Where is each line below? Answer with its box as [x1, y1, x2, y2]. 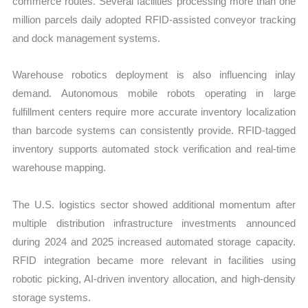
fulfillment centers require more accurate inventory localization [12, 106, 296, 118]
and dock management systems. [12, 32, 161, 45]
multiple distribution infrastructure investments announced [12, 217, 296, 229]
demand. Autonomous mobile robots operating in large [12, 87, 296, 100]
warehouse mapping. [12, 162, 107, 174]
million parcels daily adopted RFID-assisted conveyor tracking [12, 14, 296, 26]
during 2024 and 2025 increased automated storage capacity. [12, 235, 296, 247]
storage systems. [12, 291, 91, 303]
